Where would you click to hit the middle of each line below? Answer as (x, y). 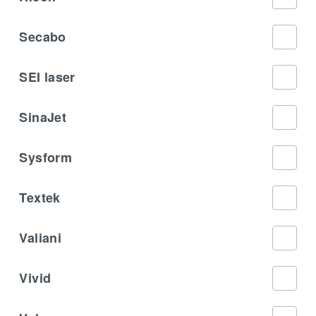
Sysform (45, 157)
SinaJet (43, 117)
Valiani (40, 237)
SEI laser (47, 77)
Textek (40, 197)
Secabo (43, 36)
